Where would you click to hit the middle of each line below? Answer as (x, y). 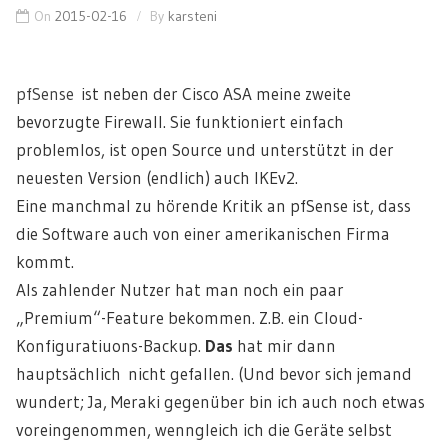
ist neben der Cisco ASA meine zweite (212, 93)
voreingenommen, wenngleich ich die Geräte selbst (204, 429)
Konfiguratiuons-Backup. (110, 345)
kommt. (45, 261)
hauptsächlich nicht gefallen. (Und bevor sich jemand (214, 373)
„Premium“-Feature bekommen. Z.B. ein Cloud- (189, 317)
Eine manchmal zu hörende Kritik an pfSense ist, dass (213, 205)
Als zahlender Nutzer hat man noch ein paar (180, 289)
